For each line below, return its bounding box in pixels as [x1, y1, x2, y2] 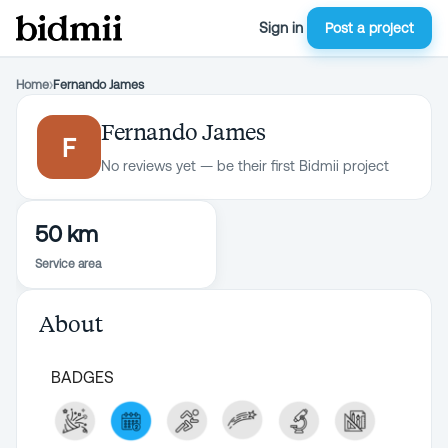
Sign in [259, 19, 303, 36]
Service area [35, 257, 101, 271]
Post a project [325, 20, 414, 36]
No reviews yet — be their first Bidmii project [101, 158, 389, 174]
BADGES [51, 368, 114, 386]
